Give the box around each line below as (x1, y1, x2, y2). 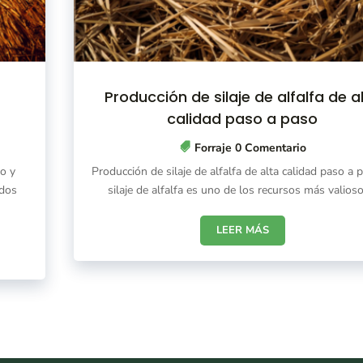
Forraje (194, 140, 232, 156)
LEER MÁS (216, 223, 269, 238)
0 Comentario (231, 140, 306, 156)
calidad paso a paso (167, 109, 318, 130)
